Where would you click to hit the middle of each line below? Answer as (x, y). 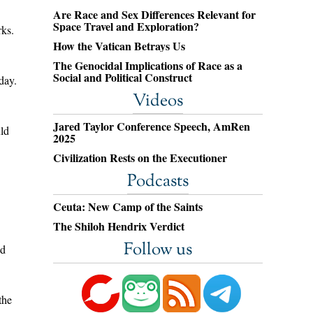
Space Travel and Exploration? (126, 26)
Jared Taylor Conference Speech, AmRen (152, 126)
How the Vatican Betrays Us (119, 46)
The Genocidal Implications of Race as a (148, 65)
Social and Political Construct (123, 77)
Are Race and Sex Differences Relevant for (154, 14)
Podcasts (158, 182)
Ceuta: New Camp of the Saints (128, 206)
